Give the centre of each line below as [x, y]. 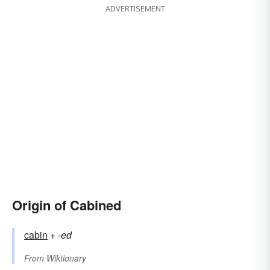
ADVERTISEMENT [135, 9]
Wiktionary [66, 258]
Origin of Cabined [67, 205]
